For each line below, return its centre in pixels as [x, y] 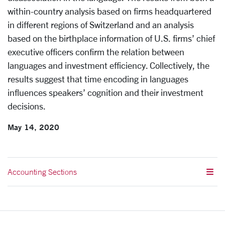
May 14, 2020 [33, 127]
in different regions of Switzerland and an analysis [101, 25]
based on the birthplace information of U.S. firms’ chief [111, 38]
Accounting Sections [42, 172]
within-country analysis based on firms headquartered [109, 11]
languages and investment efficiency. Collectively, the [108, 65]
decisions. [27, 106]
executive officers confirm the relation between [96, 52]
